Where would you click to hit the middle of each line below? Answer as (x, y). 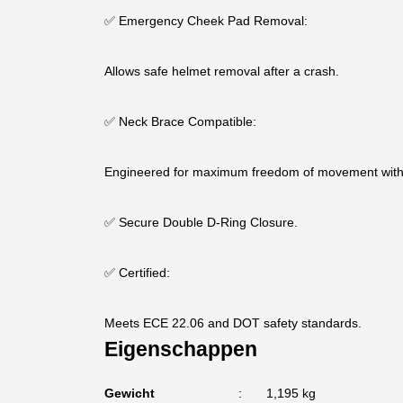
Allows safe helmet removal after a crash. (221, 71)
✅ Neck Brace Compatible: (180, 121)
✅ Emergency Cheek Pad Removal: (206, 21)
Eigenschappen (180, 349)
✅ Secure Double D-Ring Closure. (201, 222)
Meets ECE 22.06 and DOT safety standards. (233, 323)
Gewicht (129, 393)
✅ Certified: (137, 273)
